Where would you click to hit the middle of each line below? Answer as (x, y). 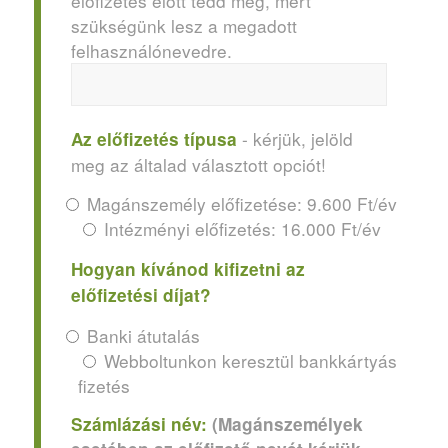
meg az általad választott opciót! (198, 164)
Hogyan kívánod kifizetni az (187, 268)
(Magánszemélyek (284, 424)
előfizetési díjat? (140, 294)
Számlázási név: (138, 424)
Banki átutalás (143, 335)
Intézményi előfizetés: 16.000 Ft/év (242, 229)
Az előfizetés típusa (153, 138)
